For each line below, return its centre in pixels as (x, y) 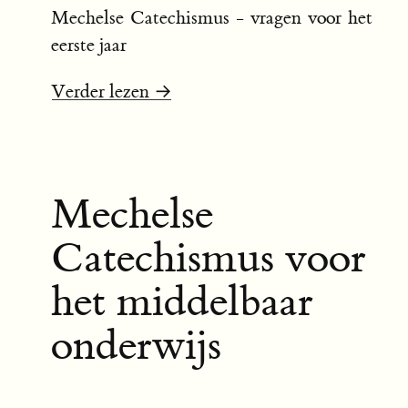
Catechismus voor (209, 259)
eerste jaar (89, 46)
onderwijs (136, 347)
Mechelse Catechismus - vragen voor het (212, 18)
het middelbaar (182, 303)
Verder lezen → (112, 92)
